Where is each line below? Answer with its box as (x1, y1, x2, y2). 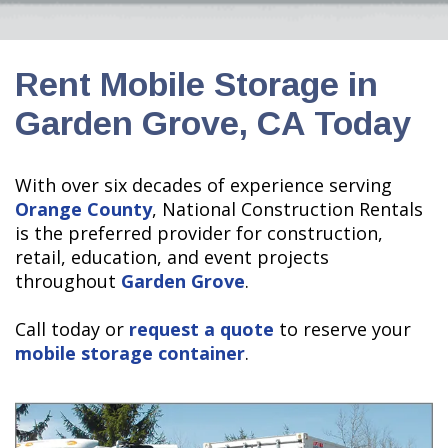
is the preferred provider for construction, (15, 220, 383, 245)
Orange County (15, 196, 152, 221)
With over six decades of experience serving (15, 172, 392, 197)
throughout (15, 268, 121, 293)
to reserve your (274, 316, 411, 341)
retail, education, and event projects (15, 244, 329, 269)
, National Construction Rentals (152, 196, 423, 221)
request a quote (129, 316, 274, 341)
